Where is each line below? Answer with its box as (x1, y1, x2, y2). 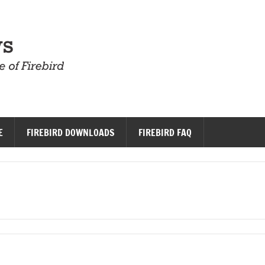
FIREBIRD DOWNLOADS (27, 125, 115, 139)
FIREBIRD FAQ (138, 125, 192, 139)
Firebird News (77, 23, 214, 57)
